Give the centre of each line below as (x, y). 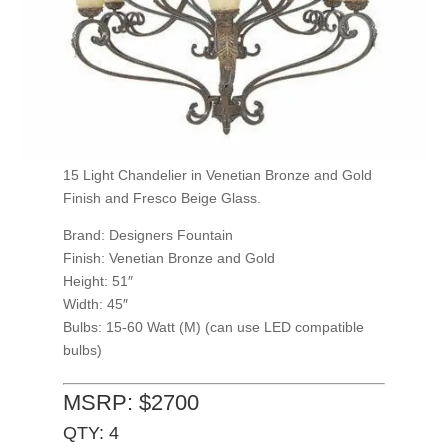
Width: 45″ (95, 304)
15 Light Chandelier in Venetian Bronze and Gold (217, 175)
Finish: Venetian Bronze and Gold (168, 258)
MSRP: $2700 (130, 403)
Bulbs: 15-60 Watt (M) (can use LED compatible (213, 327)
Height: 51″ (97, 281)
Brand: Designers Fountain (147, 235)
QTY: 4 (90, 433)
